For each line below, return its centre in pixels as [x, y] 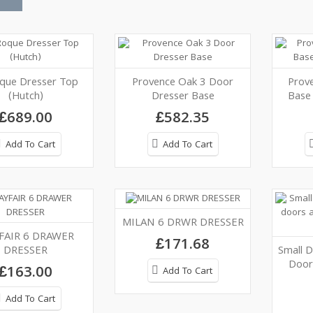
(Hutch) [26, 97]
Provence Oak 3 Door [183, 83]
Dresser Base [183, 97]
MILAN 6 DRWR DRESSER [183, 224]
